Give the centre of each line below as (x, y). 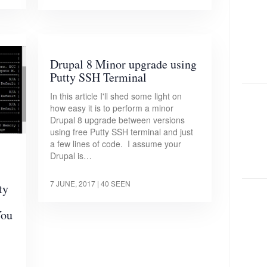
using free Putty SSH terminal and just (122, 132)
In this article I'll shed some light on (116, 96)
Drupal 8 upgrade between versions (118, 120)
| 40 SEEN (114, 183)
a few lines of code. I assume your (116, 144)
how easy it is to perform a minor (112, 108)
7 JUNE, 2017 (73, 183)
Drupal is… (71, 156)
